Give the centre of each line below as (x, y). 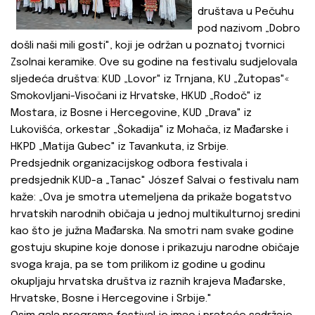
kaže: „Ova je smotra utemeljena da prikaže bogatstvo (151, 198)
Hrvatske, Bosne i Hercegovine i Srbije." (111, 299)
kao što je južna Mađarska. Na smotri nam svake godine (152, 232)
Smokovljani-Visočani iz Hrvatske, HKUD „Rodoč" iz (136, 97)
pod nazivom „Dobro (249, 29)
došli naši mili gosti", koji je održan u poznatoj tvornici (148, 46)
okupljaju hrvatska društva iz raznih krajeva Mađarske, (148, 282)
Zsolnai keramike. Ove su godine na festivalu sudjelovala (154, 63)
